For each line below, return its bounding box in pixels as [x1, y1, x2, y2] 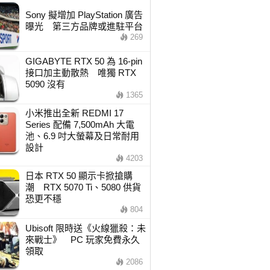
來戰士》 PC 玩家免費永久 [25, 234, 140, 245]
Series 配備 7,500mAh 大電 [25, 119, 134, 130]
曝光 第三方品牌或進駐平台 [25, 21, 143, 31]
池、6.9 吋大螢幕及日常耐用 [25, 131, 139, 141]
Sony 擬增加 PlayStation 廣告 [25, 10, 143, 20]
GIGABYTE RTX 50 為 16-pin [25, 56, 142, 66]
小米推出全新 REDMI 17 [25, 108, 124, 118]
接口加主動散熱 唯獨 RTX [25, 67, 136, 78]
